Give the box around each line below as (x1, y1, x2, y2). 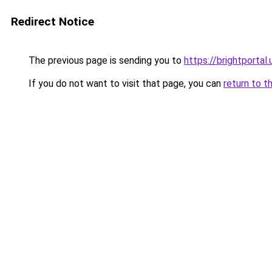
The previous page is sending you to (26, 55, 184, 66)
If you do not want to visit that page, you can (26, 78, 223, 89)
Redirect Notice (11, 15, 94, 29)
